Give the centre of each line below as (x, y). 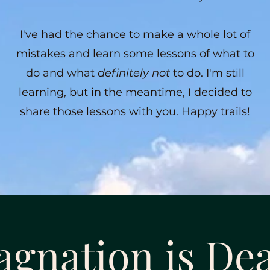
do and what (61, 73)
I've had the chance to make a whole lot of (135, 34)
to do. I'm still (207, 73)
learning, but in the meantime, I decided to (135, 92)
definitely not (133, 73)
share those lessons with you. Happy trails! (135, 111)
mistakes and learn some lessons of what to (135, 54)
